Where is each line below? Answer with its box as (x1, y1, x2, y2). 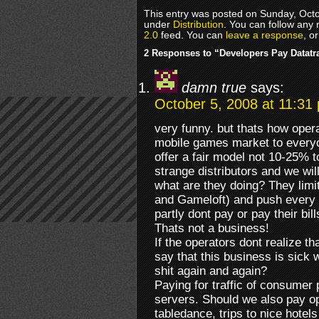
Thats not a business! (155, 221, 269, 236)
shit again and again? (155, 264, 267, 278)
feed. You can (158, 30, 226, 41)
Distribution (173, 19, 224, 31)
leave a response (226, 30, 303, 41)
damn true (182, 80, 246, 96)
